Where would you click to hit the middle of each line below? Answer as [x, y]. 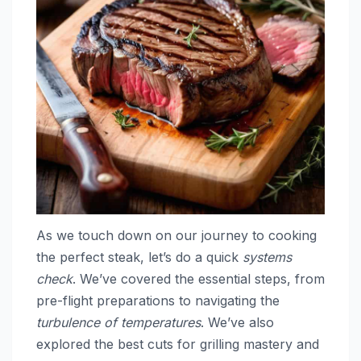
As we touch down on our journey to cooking [176, 235]
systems [267, 257]
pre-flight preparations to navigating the [158, 300]
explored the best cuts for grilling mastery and [178, 344]
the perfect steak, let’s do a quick [139, 257]
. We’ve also [237, 322]
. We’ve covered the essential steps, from [199, 278]
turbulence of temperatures [118, 322]
